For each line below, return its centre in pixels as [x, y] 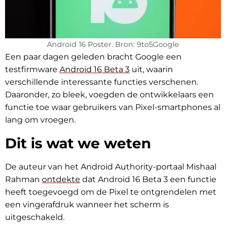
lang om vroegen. [40, 120]
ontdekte [61, 180]
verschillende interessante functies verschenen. [102, 82]
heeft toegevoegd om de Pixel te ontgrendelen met [111, 192]
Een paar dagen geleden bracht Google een [93, 57]
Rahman [23, 180]
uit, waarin [151, 70]
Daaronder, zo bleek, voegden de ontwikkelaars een [109, 95]
